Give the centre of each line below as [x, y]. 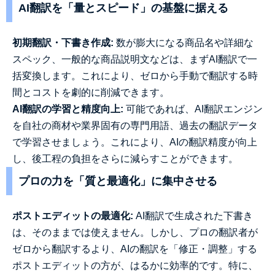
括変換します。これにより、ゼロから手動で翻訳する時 [135, 76]
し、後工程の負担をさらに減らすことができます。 [125, 159]
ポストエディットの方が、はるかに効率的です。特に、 [135, 265]
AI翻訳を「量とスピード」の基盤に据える [123, 8]
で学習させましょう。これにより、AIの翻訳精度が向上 [135, 142]
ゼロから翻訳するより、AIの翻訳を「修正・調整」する [135, 249]
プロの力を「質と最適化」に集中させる [118, 181]
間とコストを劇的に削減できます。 [91, 92]
